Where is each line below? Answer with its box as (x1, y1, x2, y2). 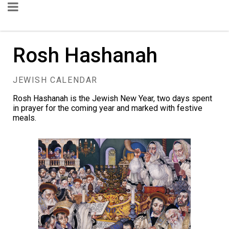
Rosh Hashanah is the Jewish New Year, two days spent (13, 94, 212, 103)
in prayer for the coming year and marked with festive (13, 103, 202, 113)
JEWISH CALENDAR (13, 75, 98, 85)
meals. (13, 113, 36, 123)
